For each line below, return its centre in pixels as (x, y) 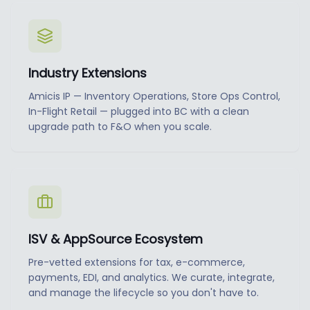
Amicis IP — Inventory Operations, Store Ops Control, (154, 96)
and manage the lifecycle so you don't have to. (144, 293)
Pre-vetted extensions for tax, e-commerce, (137, 262)
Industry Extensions (88, 73)
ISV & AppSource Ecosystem (116, 239)
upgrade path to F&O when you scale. (120, 127)
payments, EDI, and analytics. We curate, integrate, (152, 277)
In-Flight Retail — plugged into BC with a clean (139, 111)
